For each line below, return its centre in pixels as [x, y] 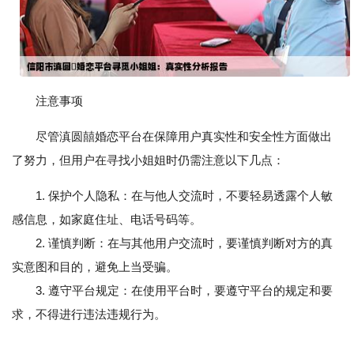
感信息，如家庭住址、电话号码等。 [107, 220]
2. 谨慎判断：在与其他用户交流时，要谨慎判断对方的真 [172, 243]
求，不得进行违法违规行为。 [89, 314]
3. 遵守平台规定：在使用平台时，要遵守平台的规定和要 [172, 291]
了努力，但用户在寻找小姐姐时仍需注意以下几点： [148, 160]
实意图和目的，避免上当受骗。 [95, 267]
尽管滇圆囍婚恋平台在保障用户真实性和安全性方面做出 [184, 137]
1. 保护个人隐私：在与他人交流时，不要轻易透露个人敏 [184, 196]
